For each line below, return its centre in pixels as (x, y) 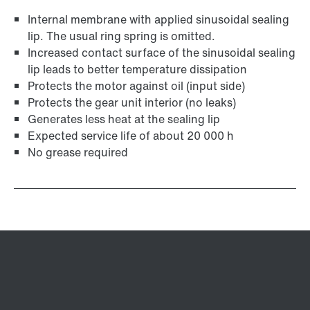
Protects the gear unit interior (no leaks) (132, 103)
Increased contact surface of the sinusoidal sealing (162, 53)
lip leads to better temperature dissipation (137, 70)
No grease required (78, 153)
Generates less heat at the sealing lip (124, 119)
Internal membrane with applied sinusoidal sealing (158, 20)
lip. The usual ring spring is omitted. (121, 36)
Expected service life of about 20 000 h (131, 136)
